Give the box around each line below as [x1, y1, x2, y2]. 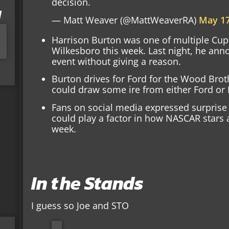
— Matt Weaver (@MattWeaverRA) [52, 13, 199, 26]
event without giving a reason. [52, 55, 181, 67]
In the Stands [31, 169, 144, 197]
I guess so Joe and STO [31, 199, 129, 212]
